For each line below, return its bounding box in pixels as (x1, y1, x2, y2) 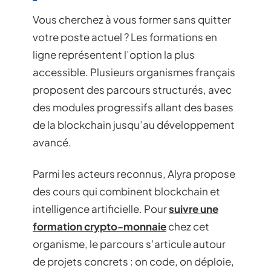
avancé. (33, 135, 71, 149)
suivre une (169, 201, 218, 215)
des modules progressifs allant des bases (33, 100, 233, 114)
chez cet (166, 219, 209, 233)
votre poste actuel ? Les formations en (33, 30, 217, 44)
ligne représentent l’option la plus (33, 48, 195, 62)
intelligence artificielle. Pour (33, 201, 169, 215)
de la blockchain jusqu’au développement (33, 118, 235, 132)
